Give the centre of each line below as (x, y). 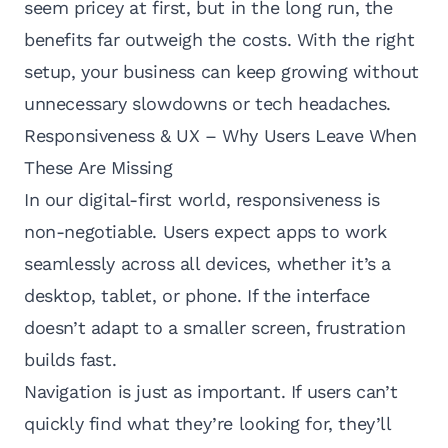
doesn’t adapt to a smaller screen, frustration (215, 328)
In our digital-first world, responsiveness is (202, 200)
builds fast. (70, 360)
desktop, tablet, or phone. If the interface (197, 296)
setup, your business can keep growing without (222, 72)
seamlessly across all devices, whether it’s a (208, 264)
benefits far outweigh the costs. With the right (219, 40)
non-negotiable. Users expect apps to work (205, 232)
